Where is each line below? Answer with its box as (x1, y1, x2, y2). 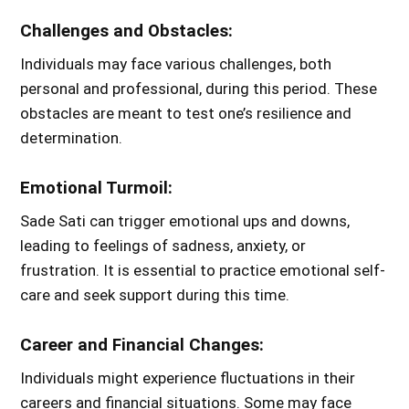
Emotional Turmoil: (20, 178, 173, 199)
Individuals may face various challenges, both (20, 55, 332, 74)
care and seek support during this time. (20, 286, 290, 305)
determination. (20, 129, 123, 148)
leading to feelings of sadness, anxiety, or (20, 236, 307, 256)
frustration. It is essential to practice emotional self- (20, 261, 386, 280)
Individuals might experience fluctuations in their (20, 369, 356, 388)
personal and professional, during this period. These (20, 79, 378, 99)
